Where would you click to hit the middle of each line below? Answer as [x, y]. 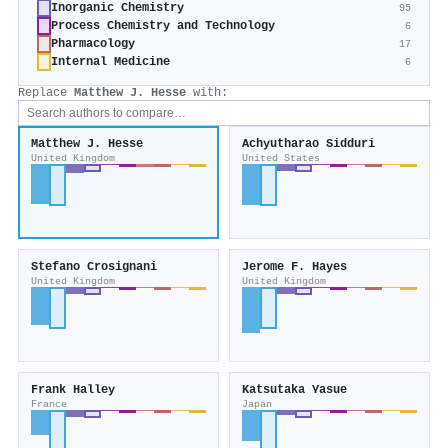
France [49, 404]
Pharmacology [93, 44]
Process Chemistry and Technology [163, 26]
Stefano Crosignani [94, 267]
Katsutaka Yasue [294, 390]
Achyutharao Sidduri [308, 144]
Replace [46, 93]
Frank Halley [73, 390]
